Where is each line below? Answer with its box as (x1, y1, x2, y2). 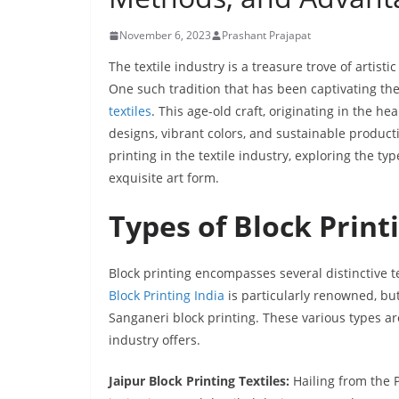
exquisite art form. (109, 169, 219, 187)
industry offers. (109, 331, 200, 349)
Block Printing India (109, 287, 224, 305)
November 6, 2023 (119, 28, 211, 44)
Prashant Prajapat (222, 28, 311, 44)
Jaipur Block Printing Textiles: (109, 372, 293, 390)
